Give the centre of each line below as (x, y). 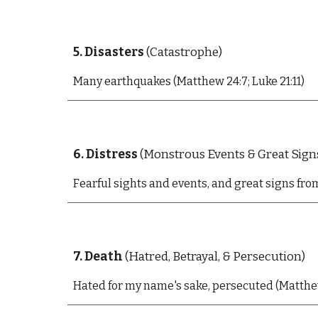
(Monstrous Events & (197, 154)
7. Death (99, 257)
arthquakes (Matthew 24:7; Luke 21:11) (207, 81)
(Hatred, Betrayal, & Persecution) (215, 257)
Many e (92, 81)
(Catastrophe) (183, 52)
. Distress (109, 154)
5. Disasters (108, 52)
